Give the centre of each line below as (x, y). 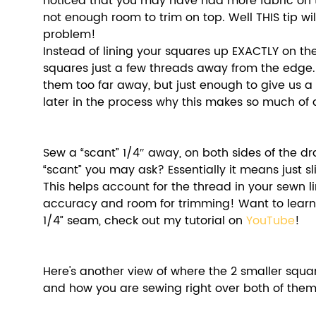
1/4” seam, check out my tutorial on (145, 221)
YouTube (271, 221)
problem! (69, 35)
